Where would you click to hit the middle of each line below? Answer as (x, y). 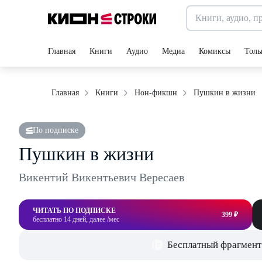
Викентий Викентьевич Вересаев (101, 177)
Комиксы (215, 51)
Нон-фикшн (156, 93)
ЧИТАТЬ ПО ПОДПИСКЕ (74, 211)
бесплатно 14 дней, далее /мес (76, 219)
